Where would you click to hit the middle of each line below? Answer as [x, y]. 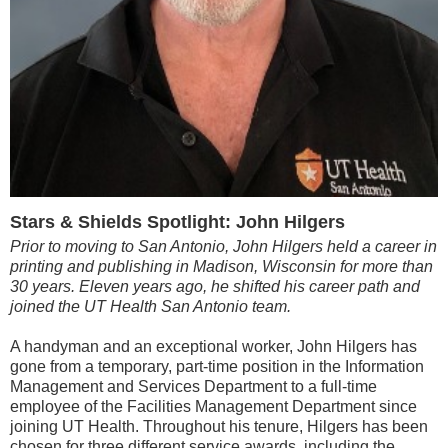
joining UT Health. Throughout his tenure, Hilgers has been [219, 426]
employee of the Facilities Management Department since [213, 406]
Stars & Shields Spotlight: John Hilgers [177, 222]
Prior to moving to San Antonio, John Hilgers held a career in [223, 246]
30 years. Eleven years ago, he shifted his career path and [215, 286]
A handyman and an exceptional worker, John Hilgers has [213, 346]
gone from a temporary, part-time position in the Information [217, 366]
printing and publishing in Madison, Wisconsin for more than [221, 266]
